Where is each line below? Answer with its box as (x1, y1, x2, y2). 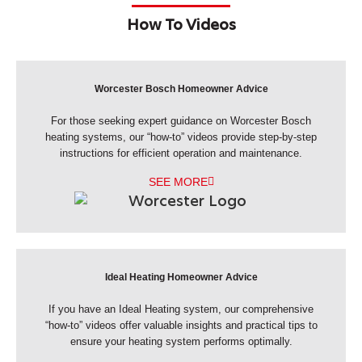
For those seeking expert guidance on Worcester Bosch (51, 115, 311, 127)
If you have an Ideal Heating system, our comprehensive (48, 303, 314, 316)
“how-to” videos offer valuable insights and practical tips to (44, 319, 318, 332)
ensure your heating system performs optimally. (69, 335, 293, 348)
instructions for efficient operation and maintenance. (60, 147, 302, 159)
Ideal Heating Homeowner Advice (104, 271, 258, 284)
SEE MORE (148, 175, 208, 188)
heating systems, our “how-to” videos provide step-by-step (45, 131, 317, 143)
